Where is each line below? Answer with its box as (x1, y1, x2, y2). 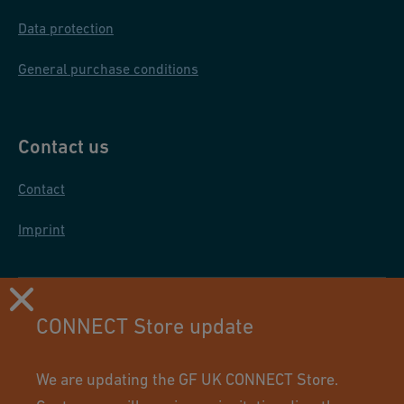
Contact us (18, 135, 109, 158)
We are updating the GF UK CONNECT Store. (36, 370, 338, 389)
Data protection (18, 20, 114, 36)
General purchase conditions (18, 60, 198, 77)
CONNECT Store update (36, 314, 253, 338)
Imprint (18, 221, 65, 237)
